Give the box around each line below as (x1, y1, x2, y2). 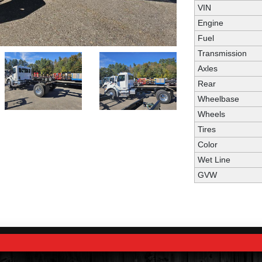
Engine (197, 18, 223, 27)
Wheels (197, 109, 225, 119)
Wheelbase (197, 94, 239, 104)
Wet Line (197, 155, 230, 164)
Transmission (197, 49, 247, 58)
